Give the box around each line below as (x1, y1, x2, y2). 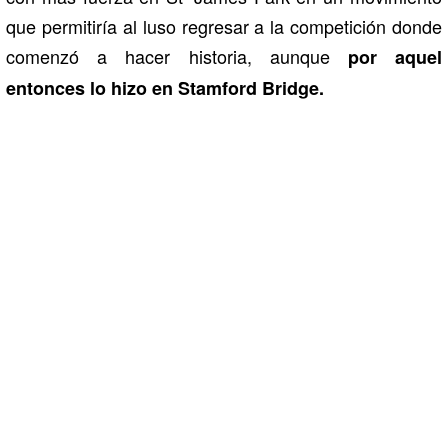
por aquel (347, 43, 443, 70)
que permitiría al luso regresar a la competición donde (6, 12, 442, 39)
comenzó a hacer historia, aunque (6, 42, 348, 69)
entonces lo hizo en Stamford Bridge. (6, 74, 324, 101)
